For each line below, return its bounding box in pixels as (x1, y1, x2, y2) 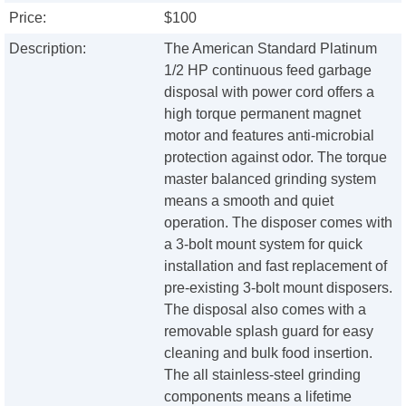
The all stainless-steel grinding (164, 367, 362, 383)
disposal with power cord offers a (164, 84, 375, 101)
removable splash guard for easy (164, 324, 374, 340)
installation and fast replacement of (164, 258, 388, 275)
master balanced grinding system (164, 171, 377, 188)
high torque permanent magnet (164, 106, 362, 122)
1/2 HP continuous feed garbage (164, 63, 372, 79)
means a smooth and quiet (164, 193, 334, 209)
